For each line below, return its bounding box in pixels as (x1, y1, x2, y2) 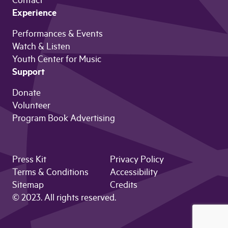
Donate (12, 89, 41, 100)
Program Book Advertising (12, 115, 115, 125)
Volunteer (12, 102, 50, 112)
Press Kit (12, 156, 46, 166)
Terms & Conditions (12, 168, 89, 179)
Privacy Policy (110, 156, 164, 166)
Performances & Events (12, 30, 103, 41)
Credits (110, 181, 137, 192)
